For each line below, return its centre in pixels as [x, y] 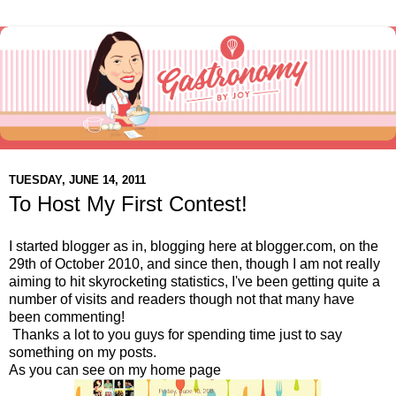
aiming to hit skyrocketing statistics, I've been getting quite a [194, 281]
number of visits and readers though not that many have [182, 299]
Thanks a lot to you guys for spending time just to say [175, 334]
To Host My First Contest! [128, 204]
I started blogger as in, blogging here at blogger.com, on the [194, 246]
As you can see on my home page [115, 369]
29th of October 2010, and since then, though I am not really [194, 263]
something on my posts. [83, 352]
